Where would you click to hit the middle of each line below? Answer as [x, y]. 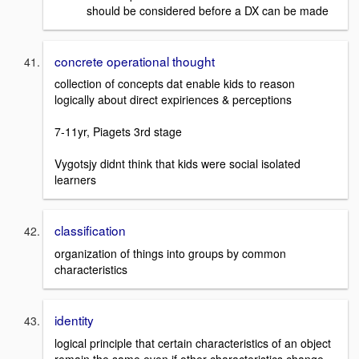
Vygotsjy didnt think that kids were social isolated [177, 164]
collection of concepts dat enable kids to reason [175, 84]
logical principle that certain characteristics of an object [193, 343]
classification [90, 230]
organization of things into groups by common [170, 253]
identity [74, 319]
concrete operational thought [135, 61]
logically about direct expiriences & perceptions [173, 100]
